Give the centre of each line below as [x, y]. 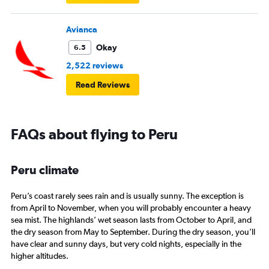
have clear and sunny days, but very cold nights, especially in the [126, 244]
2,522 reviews [95, 65]
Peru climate [45, 169]
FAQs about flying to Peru [94, 134]
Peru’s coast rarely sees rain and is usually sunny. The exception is [127, 196]
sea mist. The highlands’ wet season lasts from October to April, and [131, 220]
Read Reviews [103, 84]
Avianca [82, 29]
